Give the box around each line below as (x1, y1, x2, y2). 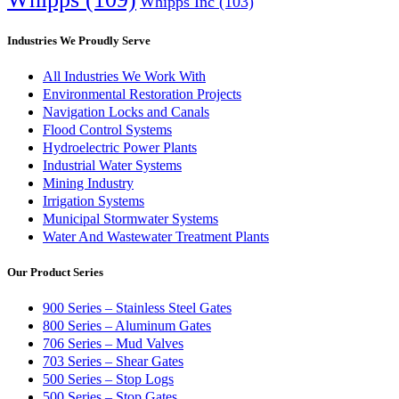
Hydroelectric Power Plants (43, 139, 197, 155)
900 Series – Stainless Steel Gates (43, 300, 232, 316)
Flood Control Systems (43, 121, 172, 137)
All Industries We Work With (43, 68, 206, 84)
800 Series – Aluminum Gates (43, 318, 211, 334)
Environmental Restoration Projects (43, 85, 241, 102)
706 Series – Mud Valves (43, 336, 183, 352)
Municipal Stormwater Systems (43, 210, 218, 226)
